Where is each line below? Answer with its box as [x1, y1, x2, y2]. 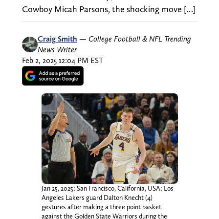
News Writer [37, 44, 77, 54]
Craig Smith [37, 34, 77, 44]
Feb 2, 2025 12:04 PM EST [22, 55, 103, 65]
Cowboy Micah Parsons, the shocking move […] [22, 3, 196, 14]
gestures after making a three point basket [41, 203, 161, 211]
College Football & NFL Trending [88, 34, 191, 44]
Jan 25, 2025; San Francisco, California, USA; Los [41, 184, 174, 193]
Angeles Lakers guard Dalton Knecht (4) [41, 194, 153, 202]
